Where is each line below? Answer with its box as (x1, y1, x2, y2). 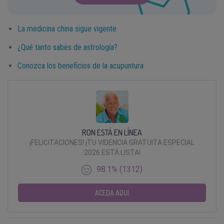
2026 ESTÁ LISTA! (83, 148, 140, 156)
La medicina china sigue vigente (17, 23, 116, 33)
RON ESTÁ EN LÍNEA (82, 127, 142, 137)
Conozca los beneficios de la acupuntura (17, 60, 143, 70)
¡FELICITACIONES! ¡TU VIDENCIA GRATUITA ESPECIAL (29, 138, 194, 146)
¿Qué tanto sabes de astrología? (17, 42, 117, 52)
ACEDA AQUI (95, 188, 129, 197)
